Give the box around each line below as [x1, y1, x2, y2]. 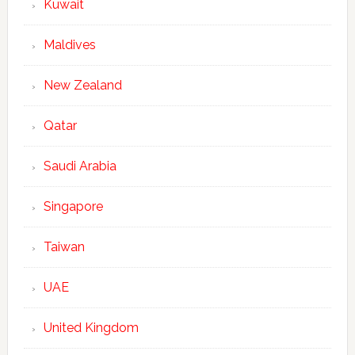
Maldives [43, 36, 96, 52]
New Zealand [43, 77, 122, 93]
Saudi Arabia [43, 158, 116, 174]
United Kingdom [43, 319, 139, 335]
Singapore [43, 198, 103, 214]
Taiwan [43, 239, 85, 254]
